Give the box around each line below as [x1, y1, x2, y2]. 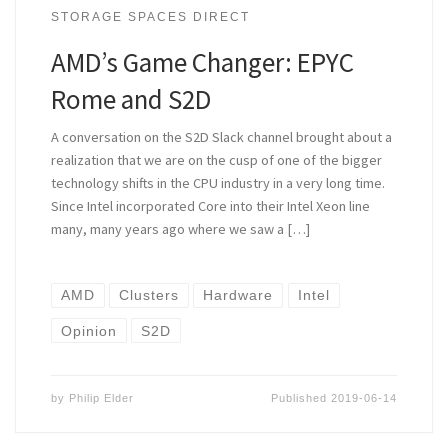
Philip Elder [68, 391, 134, 404]
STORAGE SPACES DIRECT [50, 9, 250, 24]
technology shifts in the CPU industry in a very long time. [50, 173, 385, 192]
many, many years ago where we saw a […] [50, 219, 310, 238]
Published [271, 391, 332, 404]
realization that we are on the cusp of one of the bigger [50, 150, 382, 169]
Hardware [203, 287, 274, 304]
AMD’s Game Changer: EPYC [50, 44, 354, 79]
